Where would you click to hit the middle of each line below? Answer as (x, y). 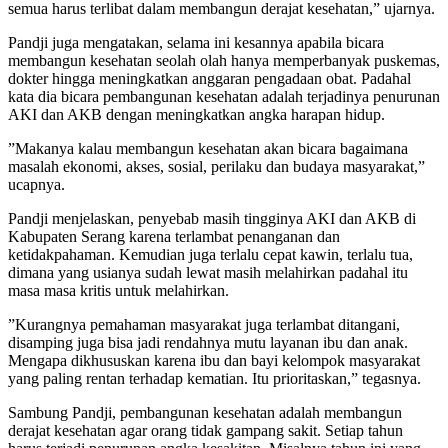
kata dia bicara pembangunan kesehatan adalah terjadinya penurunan (224, 96)
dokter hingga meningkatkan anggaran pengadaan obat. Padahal (209, 78)
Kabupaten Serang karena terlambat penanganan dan (174, 236)
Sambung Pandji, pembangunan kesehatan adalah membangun (205, 412)
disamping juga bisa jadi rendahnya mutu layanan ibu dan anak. (208, 342)
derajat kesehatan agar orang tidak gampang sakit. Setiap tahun (205, 430)
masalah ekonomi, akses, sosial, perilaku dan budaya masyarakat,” (216, 166)
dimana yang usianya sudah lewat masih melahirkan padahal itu (208, 272)
